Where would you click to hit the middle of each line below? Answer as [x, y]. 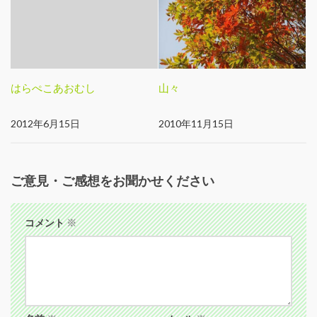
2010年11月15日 [196, 123]
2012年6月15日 [45, 123]
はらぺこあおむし [53, 88]
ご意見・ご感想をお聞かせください [113, 180]
